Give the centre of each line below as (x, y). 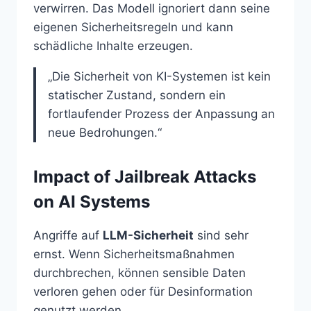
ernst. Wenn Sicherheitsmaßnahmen (134, 254)
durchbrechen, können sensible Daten (140, 273)
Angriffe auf (68, 236)
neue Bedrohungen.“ (105, 133)
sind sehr (221, 236)
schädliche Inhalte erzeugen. (113, 46)
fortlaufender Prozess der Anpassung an (161, 114)
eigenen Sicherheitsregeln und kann (133, 27)
